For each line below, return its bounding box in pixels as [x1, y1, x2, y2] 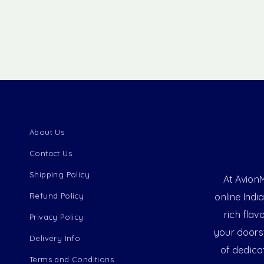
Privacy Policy [29, 212, 84, 222]
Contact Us [29, 148, 72, 158]
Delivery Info [29, 233, 81, 243]
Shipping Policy [29, 169, 90, 179]
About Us [29, 127, 65, 137]
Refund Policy [29, 190, 84, 200]
